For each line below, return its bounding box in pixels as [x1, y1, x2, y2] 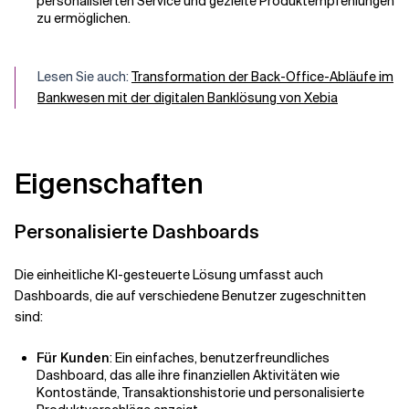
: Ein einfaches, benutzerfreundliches [110, 350, 330, 366]
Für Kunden [37, 350, 110, 366]
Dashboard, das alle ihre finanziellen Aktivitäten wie [37, 367, 340, 383]
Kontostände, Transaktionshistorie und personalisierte [37, 384, 364, 401]
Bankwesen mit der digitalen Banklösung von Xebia [37, 89, 338, 106]
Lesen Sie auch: [37, 68, 131, 85]
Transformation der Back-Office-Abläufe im [131, 68, 393, 85]
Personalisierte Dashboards [15, 220, 259, 244]
